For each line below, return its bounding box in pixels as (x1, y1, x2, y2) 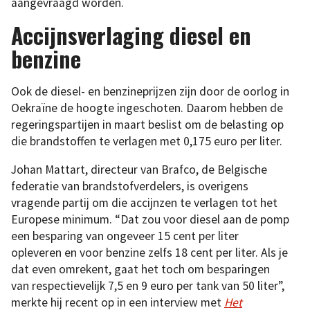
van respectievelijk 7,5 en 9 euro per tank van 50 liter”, (11, 278, 284, 294)
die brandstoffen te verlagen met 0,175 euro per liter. (11, 133, 282, 149)
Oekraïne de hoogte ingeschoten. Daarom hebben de (11, 100, 283, 116)
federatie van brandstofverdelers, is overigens (11, 179, 248, 194)
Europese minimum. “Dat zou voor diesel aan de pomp (11, 212, 289, 228)
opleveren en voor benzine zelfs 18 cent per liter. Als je (11, 245, 288, 261)
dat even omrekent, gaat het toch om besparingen (11, 262, 270, 277)
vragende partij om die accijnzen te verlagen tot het (11, 195, 277, 211)
